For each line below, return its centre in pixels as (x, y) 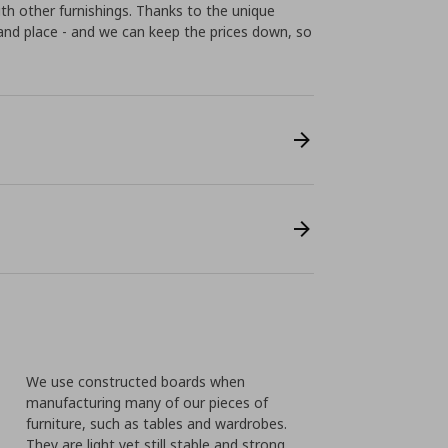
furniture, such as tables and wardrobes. (157, 423)
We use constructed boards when (136, 381)
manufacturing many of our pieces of (147, 402)
